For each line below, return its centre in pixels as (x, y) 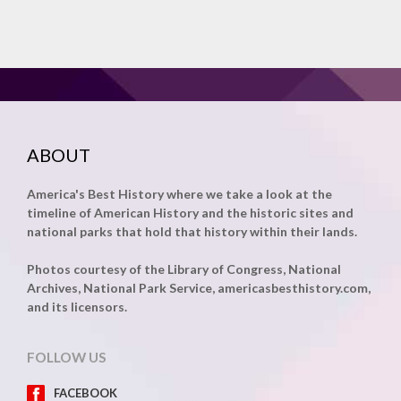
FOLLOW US (67, 358)
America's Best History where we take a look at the (179, 194)
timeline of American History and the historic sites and (190, 213)
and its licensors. (77, 307)
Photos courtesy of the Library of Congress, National (184, 269)
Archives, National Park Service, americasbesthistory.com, (199, 288)
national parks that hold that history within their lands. (192, 232)
